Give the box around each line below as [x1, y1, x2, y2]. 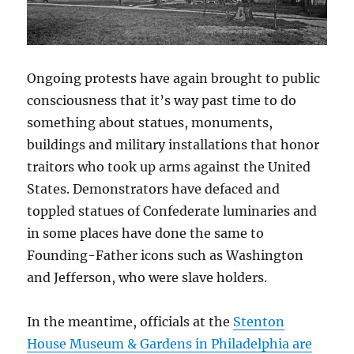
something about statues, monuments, [27, 115, 273, 131]
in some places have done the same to [27, 225, 265, 242]
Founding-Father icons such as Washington [27, 247, 304, 264]
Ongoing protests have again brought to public [27, 70, 321, 87]
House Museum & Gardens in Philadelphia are [27, 336, 313, 352]
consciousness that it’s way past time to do [27, 92, 297, 109]
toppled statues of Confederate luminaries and [27, 203, 318, 220]
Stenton [233, 314, 285, 330]
